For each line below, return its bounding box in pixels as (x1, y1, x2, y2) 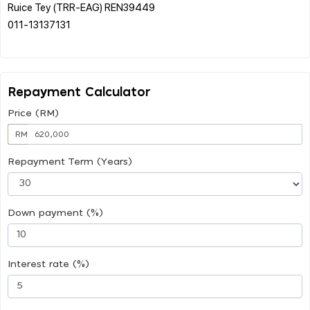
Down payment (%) (8, 208, 103, 218)
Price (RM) (8, 108, 59, 118)
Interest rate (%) (8, 259, 89, 269)
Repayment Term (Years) (8, 156, 132, 167)
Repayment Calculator (8, 86, 151, 99)
